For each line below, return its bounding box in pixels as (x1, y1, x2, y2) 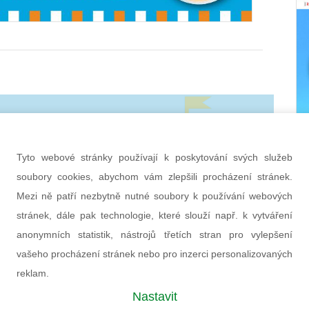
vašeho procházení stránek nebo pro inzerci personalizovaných (17, 248, 292, 259)
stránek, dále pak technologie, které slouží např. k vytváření (17, 210, 292, 221)
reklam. (17, 268, 49, 279)
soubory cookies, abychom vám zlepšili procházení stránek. (17, 171, 292, 182)
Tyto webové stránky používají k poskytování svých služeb (17, 152, 292, 163)
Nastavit (132, 290, 177, 303)
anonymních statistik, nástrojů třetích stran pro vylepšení (17, 229, 292, 240)
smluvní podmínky (49, 181, 117, 192)
